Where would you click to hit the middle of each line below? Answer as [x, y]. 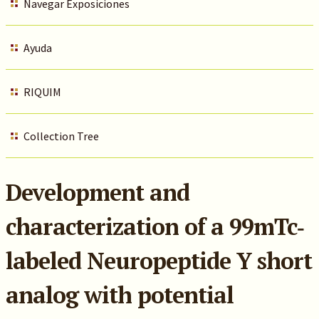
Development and [97, 192]
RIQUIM [42, 92]
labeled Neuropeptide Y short [158, 261]
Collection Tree [61, 136]
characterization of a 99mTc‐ [155, 226]
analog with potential [119, 295]
